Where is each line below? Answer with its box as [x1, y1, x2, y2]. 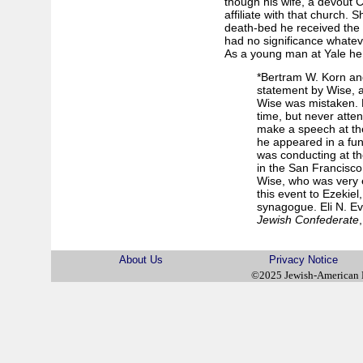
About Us [118, 253, 163, 266]
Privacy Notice [269, 253, 339, 266]
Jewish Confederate [256, 212, 359, 226]
